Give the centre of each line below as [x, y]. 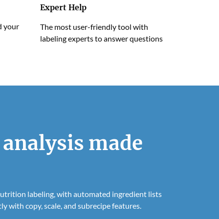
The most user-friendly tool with [94, 27]
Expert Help [63, 8]
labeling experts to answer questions [101, 39]
